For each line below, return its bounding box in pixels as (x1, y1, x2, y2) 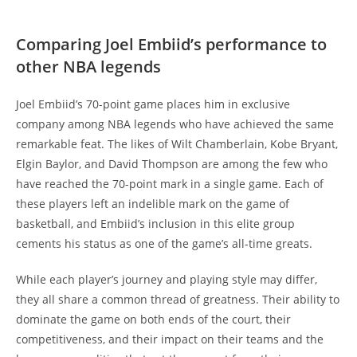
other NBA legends (16, 56, 161, 78)
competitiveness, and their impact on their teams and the (16, 331, 324, 347)
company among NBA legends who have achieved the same (16, 116, 334, 132)
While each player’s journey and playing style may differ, (16, 272, 317, 288)
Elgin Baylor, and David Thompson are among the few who (16, 156, 328, 172)
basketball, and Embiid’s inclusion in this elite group (16, 216, 295, 232)
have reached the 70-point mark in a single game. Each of (16, 176, 324, 192)
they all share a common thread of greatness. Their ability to (16, 292, 339, 308)
